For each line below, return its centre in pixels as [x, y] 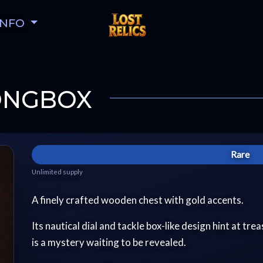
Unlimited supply [58, 171]
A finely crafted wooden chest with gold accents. [138, 200]
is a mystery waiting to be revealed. [109, 242]
